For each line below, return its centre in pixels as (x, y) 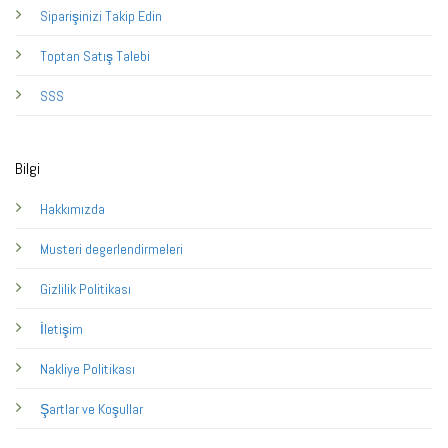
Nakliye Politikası (87, 369)
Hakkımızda (72, 209)
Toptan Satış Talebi (94, 56)
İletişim (61, 329)
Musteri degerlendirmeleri (111, 249)
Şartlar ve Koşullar (91, 409)
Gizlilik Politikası (85, 289)
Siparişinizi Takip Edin (100, 16)
